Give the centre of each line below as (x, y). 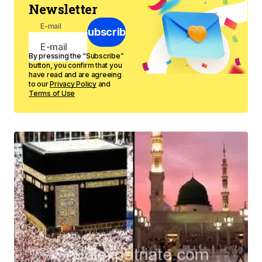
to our (39, 84)
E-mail (51, 26)
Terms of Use (52, 93)
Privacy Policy (73, 84)
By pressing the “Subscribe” (76, 56)
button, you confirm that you (75, 65)
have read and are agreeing (75, 75)
